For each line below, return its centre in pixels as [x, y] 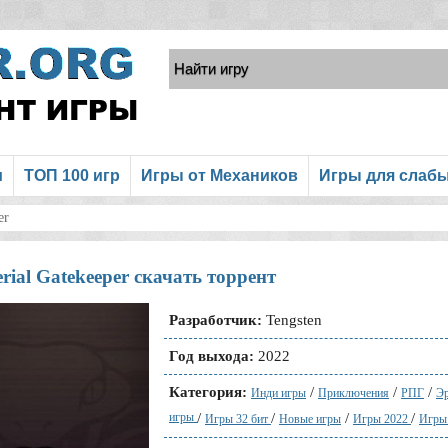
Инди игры [278, 393]
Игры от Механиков [219, 175]
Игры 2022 [382, 419]
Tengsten [292, 320]
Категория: [208, 392]
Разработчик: [215, 320]
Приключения [353, 393]
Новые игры [310, 419]
